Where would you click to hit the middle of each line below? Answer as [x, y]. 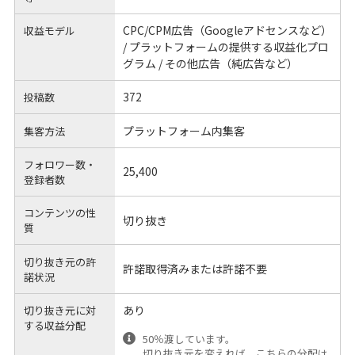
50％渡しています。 [189, 338]
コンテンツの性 [60, 213]
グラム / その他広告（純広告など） [210, 63]
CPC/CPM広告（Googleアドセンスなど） [227, 30]
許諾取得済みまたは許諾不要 [195, 269]
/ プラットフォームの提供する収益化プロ [225, 46]
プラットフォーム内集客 [183, 130]
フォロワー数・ [60, 164]
